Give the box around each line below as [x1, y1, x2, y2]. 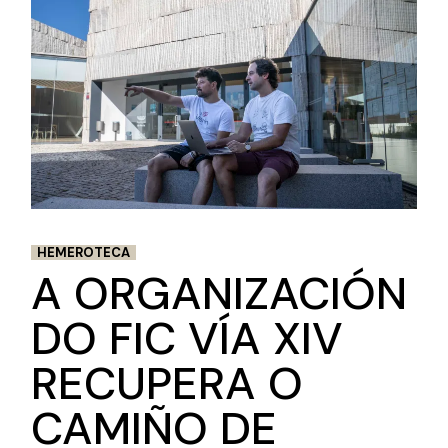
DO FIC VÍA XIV [31, 308, 344, 368]
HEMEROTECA [37, 243, 131, 261]
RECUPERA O [31, 353, 304, 413]
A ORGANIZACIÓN [31, 263, 408, 323]
